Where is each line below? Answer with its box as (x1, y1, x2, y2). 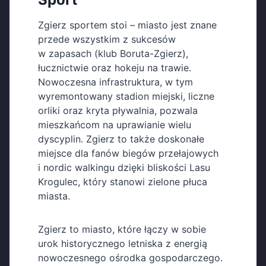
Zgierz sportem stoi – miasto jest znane (38, 19, 217, 31)
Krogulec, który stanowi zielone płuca (38, 176, 207, 188)
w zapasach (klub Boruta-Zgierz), (38, 47, 188, 60)
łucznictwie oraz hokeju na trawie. (38, 62, 191, 74)
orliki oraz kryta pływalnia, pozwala (38, 104, 198, 117)
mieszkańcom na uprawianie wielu (38, 119, 191, 131)
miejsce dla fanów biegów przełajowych (38, 147, 218, 160)
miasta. (38, 190, 70, 202)
